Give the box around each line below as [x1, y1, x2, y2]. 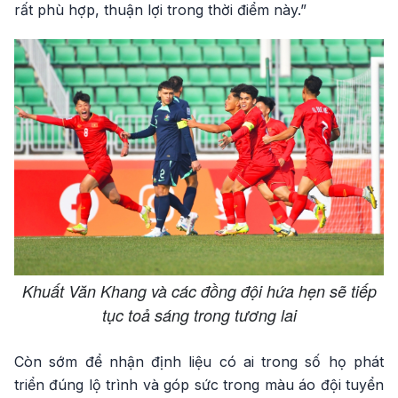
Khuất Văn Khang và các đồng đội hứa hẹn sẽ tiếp [21, 279, 377, 302]
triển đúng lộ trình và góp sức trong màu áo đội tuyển [14, 375, 384, 394]
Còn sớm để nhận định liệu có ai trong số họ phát [14, 352, 384, 370]
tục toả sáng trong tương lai [101, 303, 297, 326]
